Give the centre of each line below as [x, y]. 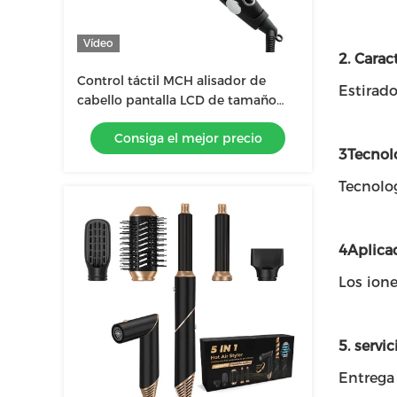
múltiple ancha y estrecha [157, 120]
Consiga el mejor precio [188, 138]
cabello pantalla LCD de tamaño [177, 100]
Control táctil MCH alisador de [171, 81]
